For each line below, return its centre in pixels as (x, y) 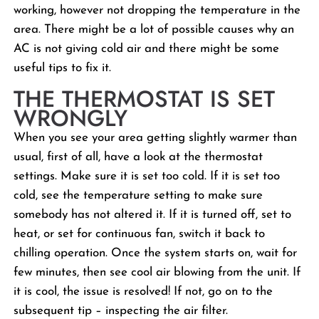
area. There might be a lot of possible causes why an (154, 30)
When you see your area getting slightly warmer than (156, 138)
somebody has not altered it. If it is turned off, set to (153, 215)
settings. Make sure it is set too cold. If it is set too (147, 176)
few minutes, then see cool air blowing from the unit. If (157, 272)
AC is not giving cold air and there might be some (147, 49)
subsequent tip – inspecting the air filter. (121, 311)
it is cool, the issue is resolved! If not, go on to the (143, 292)
